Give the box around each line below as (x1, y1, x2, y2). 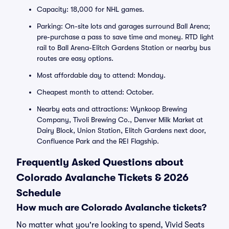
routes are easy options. (37, 54, 113, 62)
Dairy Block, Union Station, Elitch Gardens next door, (37, 126, 206, 134)
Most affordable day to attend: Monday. (37, 71, 166, 79)
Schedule (16, 187, 61, 199)
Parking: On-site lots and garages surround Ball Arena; (37, 22, 210, 30)
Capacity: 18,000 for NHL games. (37, 5, 144, 13)
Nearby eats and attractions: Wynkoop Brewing (37, 105, 187, 113)
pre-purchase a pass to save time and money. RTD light (37, 33, 214, 41)
